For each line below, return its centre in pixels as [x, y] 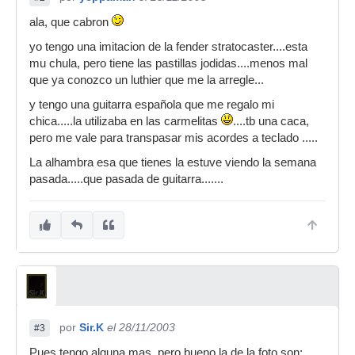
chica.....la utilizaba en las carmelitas [125, 121]
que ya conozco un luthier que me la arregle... [147, 80]
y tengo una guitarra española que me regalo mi [152, 105]
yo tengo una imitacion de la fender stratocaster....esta [168, 47]
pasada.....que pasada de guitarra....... [126, 179]
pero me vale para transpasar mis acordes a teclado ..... [174, 138]
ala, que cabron [71, 22]
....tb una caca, [271, 121]
